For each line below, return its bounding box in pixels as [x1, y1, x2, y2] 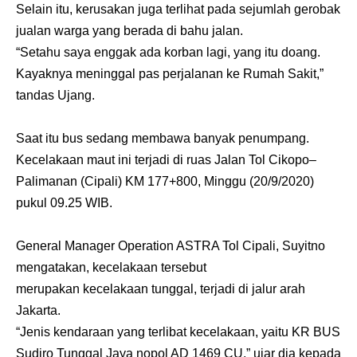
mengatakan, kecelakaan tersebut [16, 260, 206, 274]
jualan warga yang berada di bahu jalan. [16, 23, 243, 37]
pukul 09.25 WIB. [16, 195, 112, 210]
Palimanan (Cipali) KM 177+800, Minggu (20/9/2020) [16, 174, 314, 188]
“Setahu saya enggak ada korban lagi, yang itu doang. [16, 45, 320, 59]
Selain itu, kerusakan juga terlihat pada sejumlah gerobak [16, 2, 340, 16]
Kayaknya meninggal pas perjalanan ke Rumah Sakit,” [16, 66, 324, 80]
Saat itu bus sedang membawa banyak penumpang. [16, 131, 309, 145]
